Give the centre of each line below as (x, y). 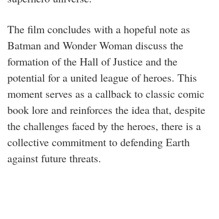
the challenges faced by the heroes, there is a (104, 125)
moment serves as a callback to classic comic (106, 93)
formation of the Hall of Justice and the (92, 61)
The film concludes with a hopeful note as (99, 29)
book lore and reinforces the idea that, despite (106, 109)
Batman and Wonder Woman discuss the (95, 45)
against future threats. (54, 158)
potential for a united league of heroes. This (102, 77)
